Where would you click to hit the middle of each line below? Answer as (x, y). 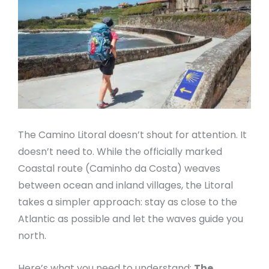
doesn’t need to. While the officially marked (120, 151)
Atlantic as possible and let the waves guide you (131, 219)
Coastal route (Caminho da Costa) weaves (119, 168)
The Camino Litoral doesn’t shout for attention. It (132, 134)
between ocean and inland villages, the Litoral (125, 185)
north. (32, 235)
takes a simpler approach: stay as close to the (128, 202)
